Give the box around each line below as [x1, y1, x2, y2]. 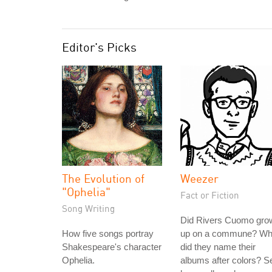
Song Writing [62, 203, 115, 214]
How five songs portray [62, 228, 154, 239]
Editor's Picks [62, 39, 137, 55]
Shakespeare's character [62, 242, 161, 252]
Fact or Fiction [180, 189, 239, 200]
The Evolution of [62, 171, 144, 185]
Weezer [180, 171, 219, 185]
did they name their [180, 242, 256, 252]
